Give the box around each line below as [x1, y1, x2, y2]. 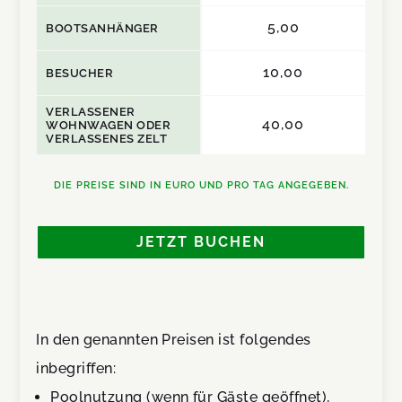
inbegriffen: [36, 360, 117, 378]
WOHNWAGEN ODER [46, 118, 171, 132]
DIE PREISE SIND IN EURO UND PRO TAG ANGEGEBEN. [53, 178, 349, 191]
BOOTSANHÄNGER [46, 21, 159, 35]
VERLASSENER [46, 104, 135, 118]
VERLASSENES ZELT [46, 131, 168, 145]
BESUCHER [46, 66, 114, 80]
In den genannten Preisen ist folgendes [36, 331, 311, 349]
